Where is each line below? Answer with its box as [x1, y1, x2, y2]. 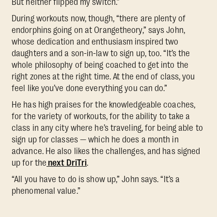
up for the [12, 157, 46, 168]
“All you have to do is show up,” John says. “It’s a [12, 174, 180, 184]
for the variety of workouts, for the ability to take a [12, 111, 190, 121]
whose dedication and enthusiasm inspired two [12, 36, 179, 46]
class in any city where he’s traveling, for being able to [12, 123, 203, 133]
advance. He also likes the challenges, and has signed [12, 146, 201, 156]
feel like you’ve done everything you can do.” [12, 83, 168, 93]
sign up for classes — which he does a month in [12, 134, 179, 144]
